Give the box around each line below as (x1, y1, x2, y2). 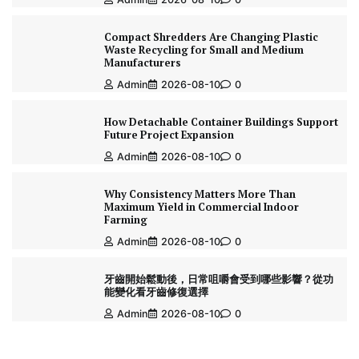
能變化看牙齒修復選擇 (103, 285, 208, 299)
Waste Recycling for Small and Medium (103, 43, 304, 57)
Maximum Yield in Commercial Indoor (103, 200, 299, 214)
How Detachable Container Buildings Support (103, 115, 338, 129)
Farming (103, 213, 147, 227)
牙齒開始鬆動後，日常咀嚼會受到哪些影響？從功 (103, 272, 333, 286)
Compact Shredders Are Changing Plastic (103, 30, 318, 44)
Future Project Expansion (103, 128, 234, 142)
